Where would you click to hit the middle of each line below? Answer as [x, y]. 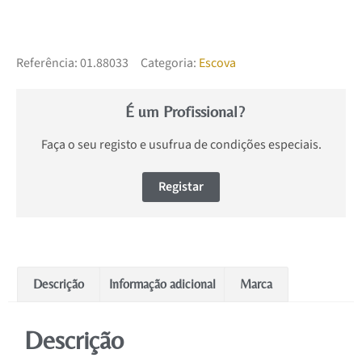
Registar [181, 187]
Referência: [48, 63]
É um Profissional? [185, 112]
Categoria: [168, 63]
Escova [217, 63]
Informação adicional [162, 284]
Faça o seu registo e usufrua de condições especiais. [181, 145]
